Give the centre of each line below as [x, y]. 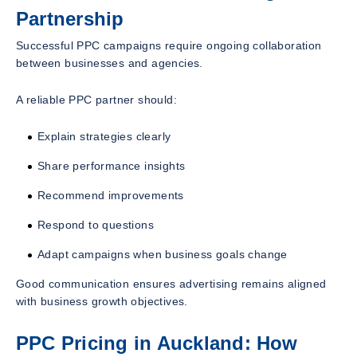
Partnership [70, 18]
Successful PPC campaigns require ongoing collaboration [169, 46]
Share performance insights [112, 166]
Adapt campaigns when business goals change [163, 255]
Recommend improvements [111, 196]
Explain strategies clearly [104, 137]
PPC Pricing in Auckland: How [157, 343]
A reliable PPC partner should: [96, 100]
